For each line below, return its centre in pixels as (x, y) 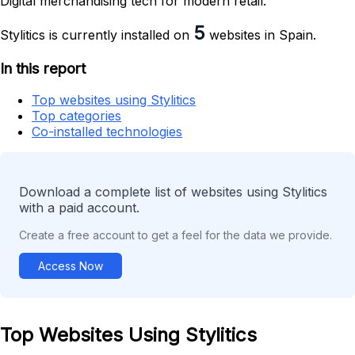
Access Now (71, 266)
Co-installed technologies (107, 132)
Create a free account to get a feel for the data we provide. (176, 235)
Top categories (76, 116)
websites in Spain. (261, 34)
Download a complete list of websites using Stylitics (173, 192)
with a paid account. (79, 208)
